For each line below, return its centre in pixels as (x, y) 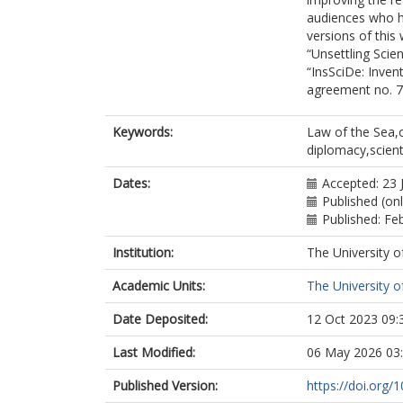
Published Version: (165, 385)
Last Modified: (154, 352)
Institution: (143, 252)
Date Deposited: (160, 319)
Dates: (131, 183)
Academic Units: (159, 286)
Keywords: (143, 132)
